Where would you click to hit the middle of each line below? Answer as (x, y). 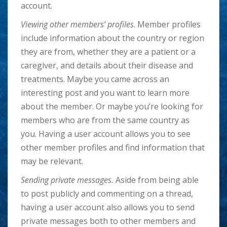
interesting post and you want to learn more (105, 93)
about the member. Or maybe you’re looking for (112, 107)
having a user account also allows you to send (108, 207)
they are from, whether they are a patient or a (108, 52)
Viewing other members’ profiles (77, 25)
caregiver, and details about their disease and (107, 66)
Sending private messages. (67, 180)
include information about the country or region (112, 38)
